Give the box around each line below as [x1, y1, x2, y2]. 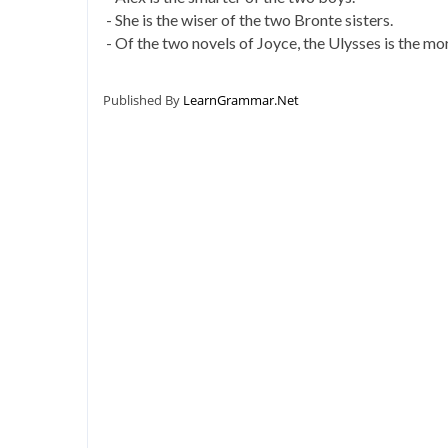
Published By [103, 91, 183, 109]
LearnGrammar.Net [183, 91, 299, 109]
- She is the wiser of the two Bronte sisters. [103, 10, 393, 29]
